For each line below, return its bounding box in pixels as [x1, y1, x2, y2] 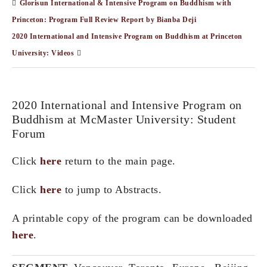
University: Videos [12, 49, 74, 58]
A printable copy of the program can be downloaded [12, 212, 253, 225]
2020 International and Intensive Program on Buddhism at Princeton [12, 32, 243, 41]
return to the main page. [61, 155, 176, 167]
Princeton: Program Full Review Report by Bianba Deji [12, 15, 196, 24]
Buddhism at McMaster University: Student [12, 113, 236, 126]
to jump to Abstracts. [61, 184, 162, 196]
